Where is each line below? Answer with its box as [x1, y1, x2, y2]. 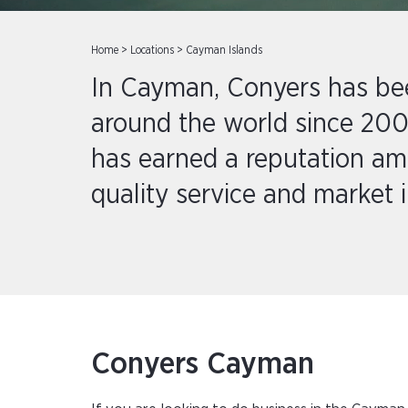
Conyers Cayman [91, 349, 314, 380]
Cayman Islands [186, 45, 262, 56]
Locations [130, 45, 174, 56]
